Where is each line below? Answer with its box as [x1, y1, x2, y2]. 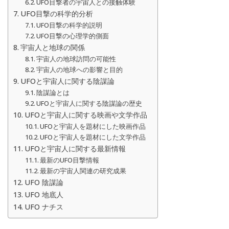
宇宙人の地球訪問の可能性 [36, 54, 117, 63]
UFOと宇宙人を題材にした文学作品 [40, 132, 146, 142]
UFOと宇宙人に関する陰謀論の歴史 [36, 98, 143, 108]
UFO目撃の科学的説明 [36, 20, 103, 30]
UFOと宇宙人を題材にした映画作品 [40, 121, 146, 131]
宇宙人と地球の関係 [20, 42, 85, 52]
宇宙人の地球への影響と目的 [36, 64, 123, 74]
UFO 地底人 [24, 189, 63, 199]
